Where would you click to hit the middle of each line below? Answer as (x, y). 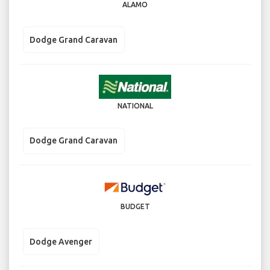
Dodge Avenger (61, 241)
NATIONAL (135, 105)
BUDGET (135, 207)
